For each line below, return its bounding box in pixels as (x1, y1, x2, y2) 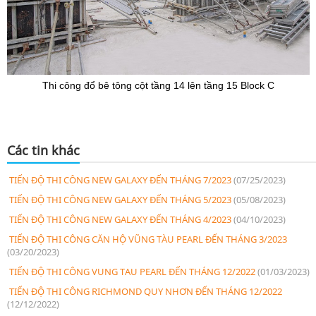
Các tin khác (7, 141, 80, 159)
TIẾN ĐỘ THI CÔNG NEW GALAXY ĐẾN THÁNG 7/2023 (7, 173, 233, 186)
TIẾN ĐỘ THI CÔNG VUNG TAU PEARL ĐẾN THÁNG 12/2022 (7, 265, 257, 278)
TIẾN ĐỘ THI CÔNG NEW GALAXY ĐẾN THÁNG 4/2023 (7, 212, 233, 226)
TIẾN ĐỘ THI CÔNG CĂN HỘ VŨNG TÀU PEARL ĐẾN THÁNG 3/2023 (7, 232, 287, 245)
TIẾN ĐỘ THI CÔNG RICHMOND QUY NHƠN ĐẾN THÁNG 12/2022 (7, 284, 282, 298)
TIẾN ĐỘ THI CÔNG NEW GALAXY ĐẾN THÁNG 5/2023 (7, 193, 233, 206)
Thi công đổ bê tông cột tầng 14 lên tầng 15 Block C (42, 79, 275, 91)
